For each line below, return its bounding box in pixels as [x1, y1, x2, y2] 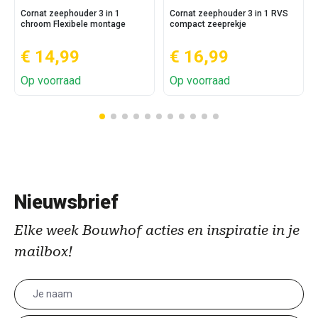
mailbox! [14, 243, 72, 260]
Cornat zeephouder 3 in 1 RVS [170, 9, 288, 18]
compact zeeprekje [170, 19, 246, 29]
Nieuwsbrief [14, 191, 119, 214]
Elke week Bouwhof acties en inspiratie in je [14, 221, 300, 238]
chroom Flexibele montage [21, 19, 126, 29]
